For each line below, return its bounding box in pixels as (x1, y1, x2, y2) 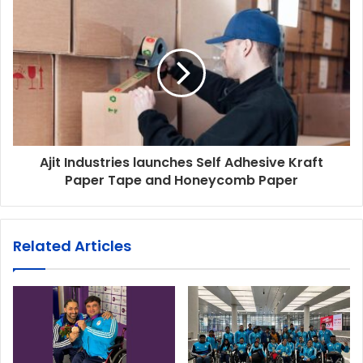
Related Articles (13, 235, 131, 256)
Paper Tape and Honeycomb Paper (65, 170, 298, 190)
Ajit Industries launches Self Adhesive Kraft (40, 152, 323, 172)
